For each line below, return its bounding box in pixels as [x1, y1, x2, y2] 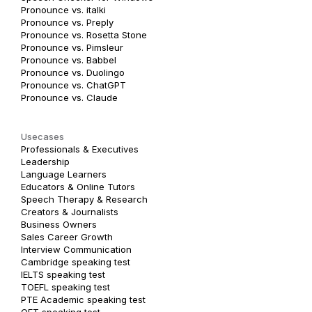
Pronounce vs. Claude [21, 91, 118, 103]
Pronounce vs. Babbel [21, 54, 116, 65]
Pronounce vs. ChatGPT [21, 79, 126, 91]
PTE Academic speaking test [21, 293, 146, 305]
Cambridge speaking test [21, 256, 130, 267]
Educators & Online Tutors [21, 180, 135, 192]
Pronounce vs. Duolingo [21, 66, 125, 78]
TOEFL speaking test [21, 281, 110, 292]
